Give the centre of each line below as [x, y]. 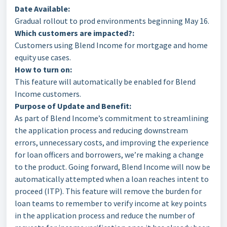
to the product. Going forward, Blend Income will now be [112, 167]
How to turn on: [43, 69]
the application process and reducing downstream [101, 130]
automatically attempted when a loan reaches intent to [112, 179]
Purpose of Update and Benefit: [73, 106]
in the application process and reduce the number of [105, 215]
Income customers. [48, 94]
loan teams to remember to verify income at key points [111, 203]
